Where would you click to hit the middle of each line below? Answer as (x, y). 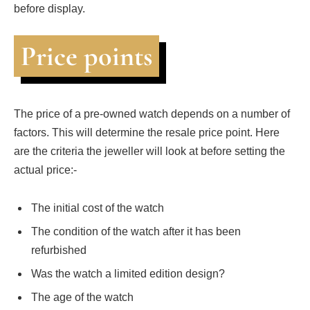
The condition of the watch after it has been (136, 232)
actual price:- (45, 170)
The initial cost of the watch (98, 208)
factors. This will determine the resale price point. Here (147, 132)
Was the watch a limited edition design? (128, 274)
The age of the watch (82, 298)
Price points (86, 56)
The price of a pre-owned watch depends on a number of (152, 113)
